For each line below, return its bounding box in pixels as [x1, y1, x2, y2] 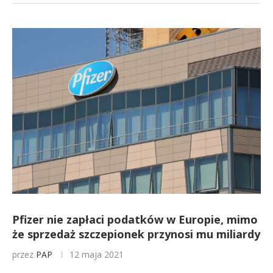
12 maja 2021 [69, 249, 124, 260]
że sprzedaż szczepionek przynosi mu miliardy [12, 227, 260, 241]
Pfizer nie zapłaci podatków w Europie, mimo [12, 212, 258, 227]
